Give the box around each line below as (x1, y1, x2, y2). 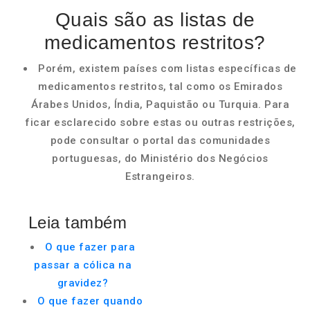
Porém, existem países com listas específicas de (38, 62, 297, 75)
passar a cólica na (34, 259, 131, 271)
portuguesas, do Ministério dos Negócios (52, 152, 268, 165)
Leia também (28, 213, 127, 232)
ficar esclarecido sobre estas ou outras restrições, (25, 116, 295, 129)
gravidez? (57, 277, 109, 289)
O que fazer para (45, 241, 135, 253)
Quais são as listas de (55, 9, 255, 30)
